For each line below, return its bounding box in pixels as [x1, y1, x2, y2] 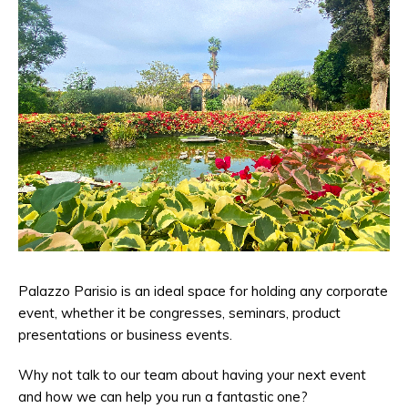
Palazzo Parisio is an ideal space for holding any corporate [18, 282, 388, 300]
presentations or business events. [18, 326, 232, 343]
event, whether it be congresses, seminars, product [18, 304, 341, 321]
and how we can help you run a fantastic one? [18, 388, 308, 405]
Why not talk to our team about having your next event [18, 366, 366, 383]
